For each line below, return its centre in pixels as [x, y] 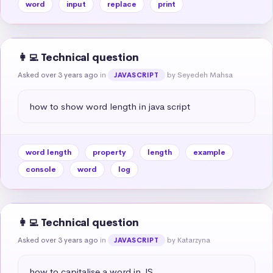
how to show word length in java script [110, 106]
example [209, 152]
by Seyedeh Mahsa [200, 75]
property [109, 152]
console [41, 169]
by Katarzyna [188, 240]
